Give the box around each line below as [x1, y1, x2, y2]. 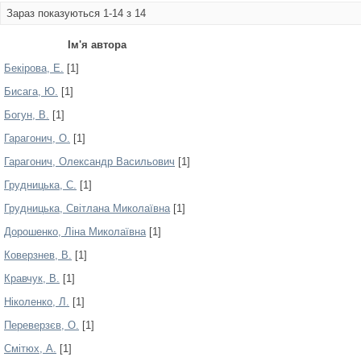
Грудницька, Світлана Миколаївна [4, 202, 170, 214]
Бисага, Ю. [4, 85, 58, 98]
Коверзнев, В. [4, 249, 72, 261]
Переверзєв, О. [4, 319, 79, 331]
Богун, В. [4, 109, 49, 121]
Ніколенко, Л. [4, 296, 69, 308]
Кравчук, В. [4, 272, 60, 284]
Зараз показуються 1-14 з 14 [6, 7, 146, 19]
